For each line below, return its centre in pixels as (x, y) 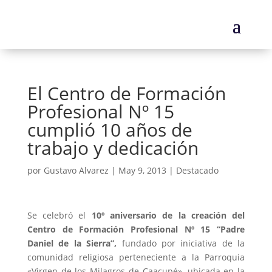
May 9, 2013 (142, 170)
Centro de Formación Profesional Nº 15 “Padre (136, 229)
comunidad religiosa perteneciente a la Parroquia (136, 257)
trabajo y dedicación (113, 148)
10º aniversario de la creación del (168, 215)
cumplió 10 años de (110, 130)
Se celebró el (59, 215)
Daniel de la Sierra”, (72, 243)
